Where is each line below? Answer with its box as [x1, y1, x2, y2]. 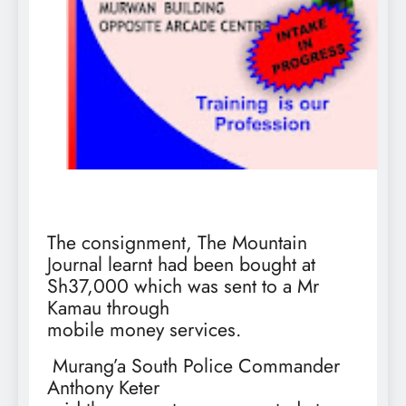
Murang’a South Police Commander [53, 351, 340, 380]
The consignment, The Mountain [47, 227, 307, 256]
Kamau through [47, 293, 169, 322]
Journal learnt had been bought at [47, 249, 315, 278]
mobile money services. [47, 314, 241, 343]
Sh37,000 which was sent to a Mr [47, 271, 319, 300]
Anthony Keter [47, 372, 159, 401]
